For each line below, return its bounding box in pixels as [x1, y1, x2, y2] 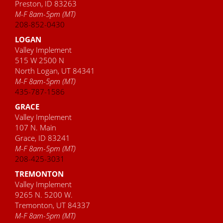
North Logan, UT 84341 [15, 66, 95, 76]
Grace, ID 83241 [15, 133, 70, 143]
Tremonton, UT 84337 [15, 200, 90, 210]
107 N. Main [15, 122, 56, 132]
